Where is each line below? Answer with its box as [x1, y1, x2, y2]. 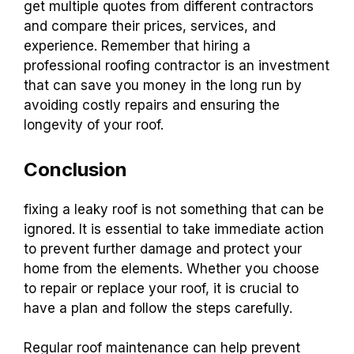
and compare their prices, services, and [24, 18, 276, 35]
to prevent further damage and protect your [24, 240, 302, 257]
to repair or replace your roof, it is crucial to [24, 280, 299, 296]
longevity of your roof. [24, 117, 164, 134]
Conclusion [24, 157, 127, 181]
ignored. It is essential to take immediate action [24, 220, 324, 237]
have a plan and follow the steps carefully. [24, 299, 292, 316]
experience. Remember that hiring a [24, 38, 250, 55]
